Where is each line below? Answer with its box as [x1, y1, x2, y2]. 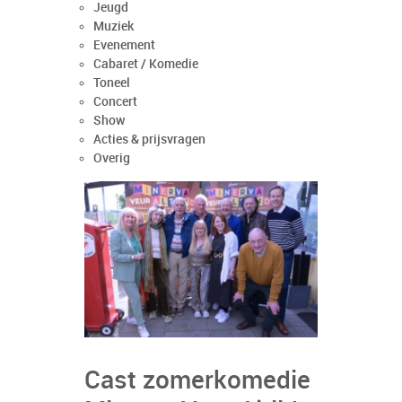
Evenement [93, 39, 155, 52]
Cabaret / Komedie [93, 57, 198, 71]
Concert [93, 95, 137, 109]
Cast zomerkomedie [84, 368, 310, 396]
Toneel [93, 76, 130, 90]
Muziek [93, 20, 134, 33]
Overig [93, 152, 130, 165]
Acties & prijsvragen [93, 133, 205, 146]
